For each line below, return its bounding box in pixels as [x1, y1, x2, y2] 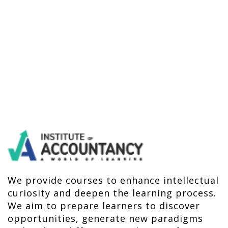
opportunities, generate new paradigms [8, 212, 203, 225]
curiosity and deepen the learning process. [8, 187, 216, 199]
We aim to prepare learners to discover [8, 199, 200, 212]
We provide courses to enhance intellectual [8, 174, 219, 187]
